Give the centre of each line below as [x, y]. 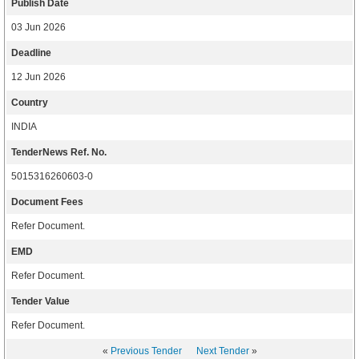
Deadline [31, 53]
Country [30, 103]
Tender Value [40, 301]
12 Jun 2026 [38, 77]
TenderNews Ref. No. [59, 152]
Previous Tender [146, 351]
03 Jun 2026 [38, 27]
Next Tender [222, 351]
